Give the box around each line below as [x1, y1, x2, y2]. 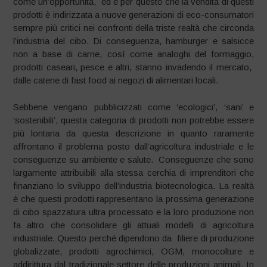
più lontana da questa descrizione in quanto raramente [13, 128, 254, 138]
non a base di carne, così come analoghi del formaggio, [13, 49, 254, 59]
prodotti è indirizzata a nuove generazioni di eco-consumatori [13, 10, 254, 20]
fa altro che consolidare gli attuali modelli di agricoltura [13, 219, 254, 230]
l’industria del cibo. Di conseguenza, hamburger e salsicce [13, 36, 254, 46]
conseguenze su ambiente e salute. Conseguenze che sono [13, 154, 254, 164]
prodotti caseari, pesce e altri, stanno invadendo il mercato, [13, 62, 254, 72]
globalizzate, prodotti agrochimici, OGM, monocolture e [13, 246, 254, 256]
